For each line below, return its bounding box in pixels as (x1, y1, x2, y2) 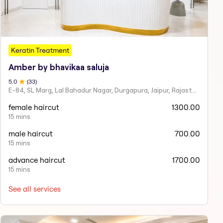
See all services (8, 184, 61, 194)
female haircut (8, 102, 59, 112)
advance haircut (8, 155, 65, 165)
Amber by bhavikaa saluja (8, 62, 109, 72)
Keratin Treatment (10, 45, 69, 55)
